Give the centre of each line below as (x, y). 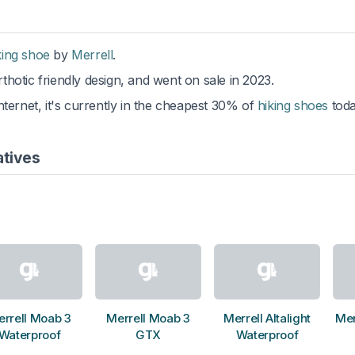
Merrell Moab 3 (148, 319)
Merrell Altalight (267, 319)
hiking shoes (293, 105)
